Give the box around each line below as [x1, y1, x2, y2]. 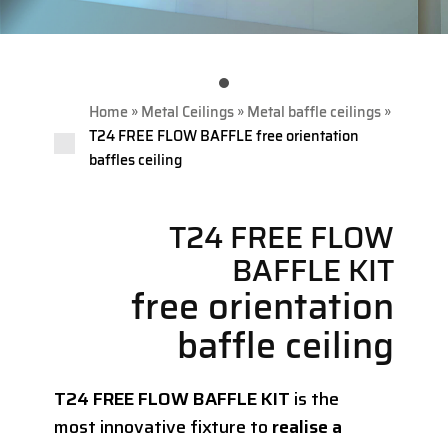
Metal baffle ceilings [247, 101, 381, 124]
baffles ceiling [89, 149, 182, 172]
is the [294, 385, 339, 414]
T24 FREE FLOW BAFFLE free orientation [89, 125, 359, 148]
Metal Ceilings [141, 101, 234, 124]
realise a [272, 413, 342, 442]
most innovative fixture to [54, 413, 272, 442]
